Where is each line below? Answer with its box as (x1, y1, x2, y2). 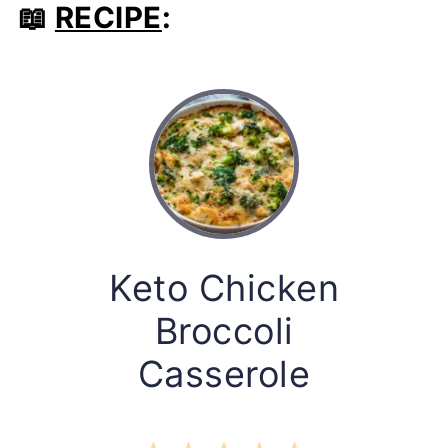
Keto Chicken (109, 266, 339, 311)
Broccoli (154, 309, 294, 354)
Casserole (137, 352, 311, 397)
